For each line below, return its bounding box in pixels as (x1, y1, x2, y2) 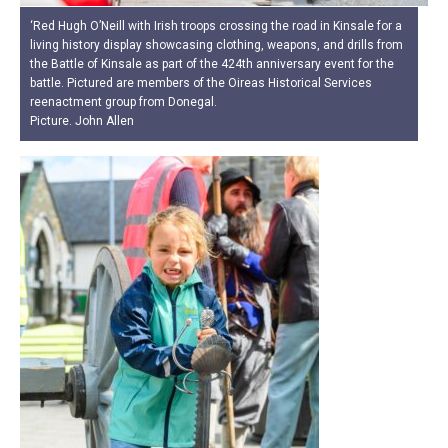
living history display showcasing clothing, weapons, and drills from (30, 37, 403, 52)
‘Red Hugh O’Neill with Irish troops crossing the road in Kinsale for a (30, 18, 402, 33)
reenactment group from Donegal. (30, 94, 217, 109)
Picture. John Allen (30, 113, 134, 128)
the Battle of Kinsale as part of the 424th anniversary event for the (30, 56, 394, 71)
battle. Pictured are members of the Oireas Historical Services (30, 75, 372, 90)
